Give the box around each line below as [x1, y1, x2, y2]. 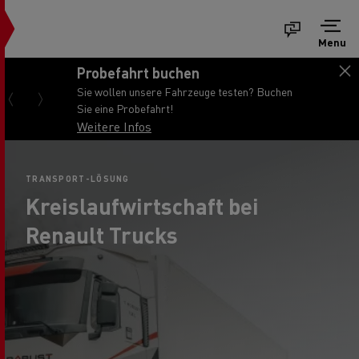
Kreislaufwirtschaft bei [26, 192, 259, 220]
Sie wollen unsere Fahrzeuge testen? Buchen [77, 83, 292, 99]
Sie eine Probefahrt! [77, 100, 173, 115]
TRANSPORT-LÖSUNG [26, 173, 130, 184]
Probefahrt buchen [77, 63, 200, 82]
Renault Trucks [26, 220, 178, 249]
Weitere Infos [77, 117, 151, 135]
